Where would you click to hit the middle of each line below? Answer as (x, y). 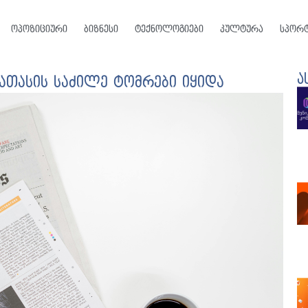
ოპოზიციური (39, 29)
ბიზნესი (101, 29)
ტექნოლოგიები (169, 29)
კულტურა (241, 29)
